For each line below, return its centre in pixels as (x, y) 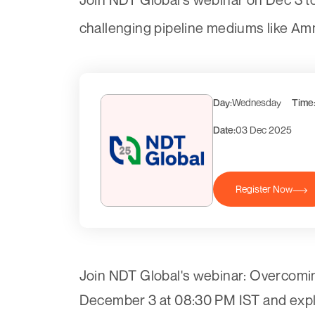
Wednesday (256, 103)
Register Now (264, 189)
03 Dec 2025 (263, 130)
